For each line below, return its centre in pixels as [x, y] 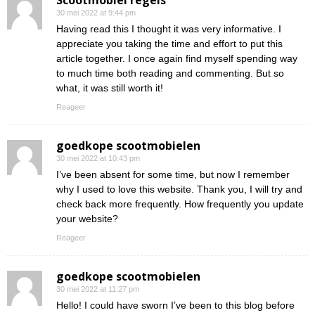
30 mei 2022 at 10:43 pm [98, 159]
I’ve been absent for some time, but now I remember [173, 175]
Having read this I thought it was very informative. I [169, 29]
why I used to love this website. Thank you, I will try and [179, 189]
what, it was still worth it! [110, 88]
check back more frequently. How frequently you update [180, 204]
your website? [87, 219]
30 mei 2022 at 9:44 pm [96, 13]
